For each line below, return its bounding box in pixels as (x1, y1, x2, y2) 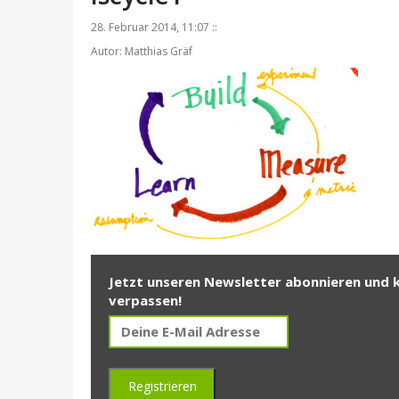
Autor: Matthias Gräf (91, 44, 192, 60)
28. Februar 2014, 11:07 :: (91, 20, 217, 36)
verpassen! (109, 291, 182, 310)
